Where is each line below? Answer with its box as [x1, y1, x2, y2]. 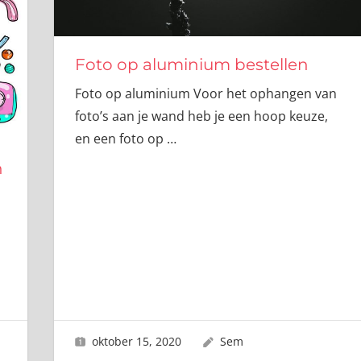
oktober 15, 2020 [92, 333, 182, 349]
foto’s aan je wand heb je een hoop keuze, [74, 107, 328, 126]
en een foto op [74, 130, 167, 148]
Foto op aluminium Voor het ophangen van [74, 85, 337, 103]
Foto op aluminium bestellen [74, 55, 309, 75]
